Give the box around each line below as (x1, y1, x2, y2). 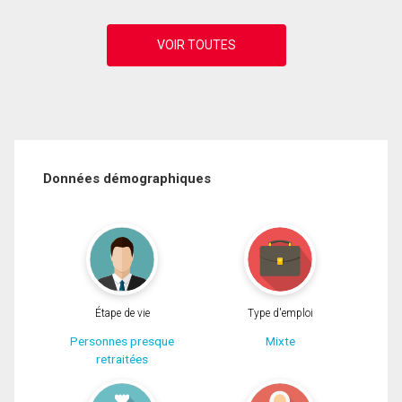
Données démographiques (43, 170, 211, 188)
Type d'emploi (247, 306, 313, 319)
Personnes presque (70, 333, 174, 348)
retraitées (96, 351, 148, 366)
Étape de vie (94, 306, 150, 319)
